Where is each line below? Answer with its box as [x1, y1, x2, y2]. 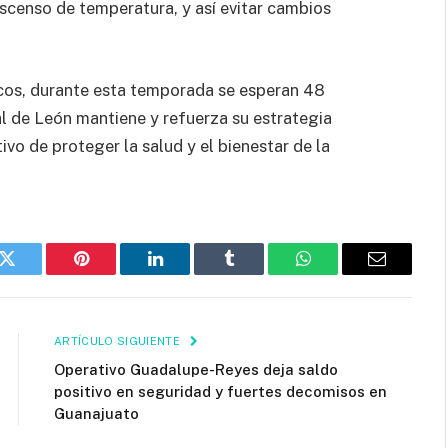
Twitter [5, 264, 58, 283]
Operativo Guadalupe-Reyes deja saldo [54, 360, 338, 378]
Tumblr [227, 264, 281, 283]
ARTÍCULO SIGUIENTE [54, 334, 184, 347]
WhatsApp [301, 264, 379, 283]
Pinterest [79, 264, 143, 283]
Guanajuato [54, 404, 139, 422]
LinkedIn [153, 264, 220, 283]
